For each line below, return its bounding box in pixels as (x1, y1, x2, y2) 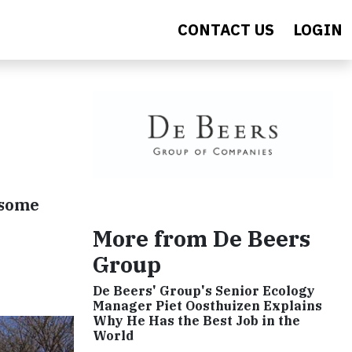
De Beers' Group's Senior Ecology (93, 283, 315, 299)
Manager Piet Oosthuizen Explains (93, 298, 322, 314)
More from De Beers (93, 224, 310, 254)
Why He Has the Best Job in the (93, 313, 300, 329)
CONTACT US (178, 19, 274, 40)
